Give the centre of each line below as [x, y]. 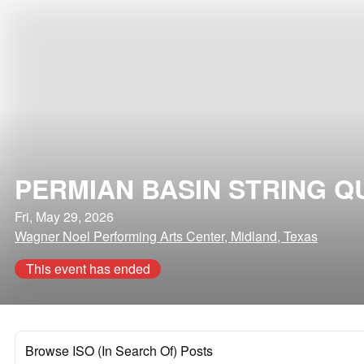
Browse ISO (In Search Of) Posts [119, 351]
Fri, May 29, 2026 [64, 217]
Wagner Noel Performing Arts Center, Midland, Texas [166, 236]
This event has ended [88, 269]
